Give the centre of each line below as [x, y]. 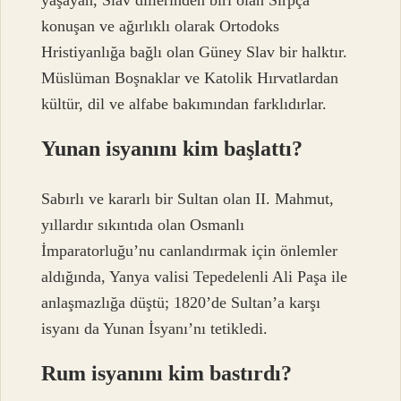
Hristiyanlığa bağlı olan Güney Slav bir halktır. [195, 51]
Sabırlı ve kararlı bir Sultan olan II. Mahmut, [188, 199]
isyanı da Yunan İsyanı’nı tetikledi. [155, 329]
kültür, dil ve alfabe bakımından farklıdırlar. [184, 103]
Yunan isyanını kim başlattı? [172, 148]
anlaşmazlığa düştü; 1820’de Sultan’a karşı [181, 303]
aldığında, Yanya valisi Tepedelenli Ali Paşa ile [195, 277]
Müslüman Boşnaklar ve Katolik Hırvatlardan [190, 77]
